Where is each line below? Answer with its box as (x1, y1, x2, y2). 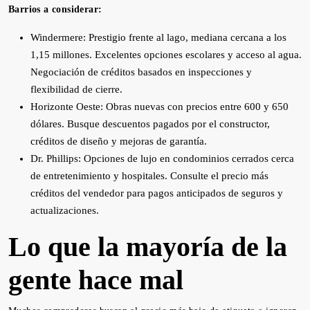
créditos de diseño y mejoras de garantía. (30, 136, 207, 147)
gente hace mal (8, 264, 183, 295)
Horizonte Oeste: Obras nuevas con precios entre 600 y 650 (30, 101, 289, 112)
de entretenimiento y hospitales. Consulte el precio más (30, 170, 268, 181)
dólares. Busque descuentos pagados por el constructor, (30, 118, 270, 129)
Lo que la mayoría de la (8, 231, 287, 262)
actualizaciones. (30, 205, 99, 216)
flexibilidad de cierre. (30, 84, 122, 95)
